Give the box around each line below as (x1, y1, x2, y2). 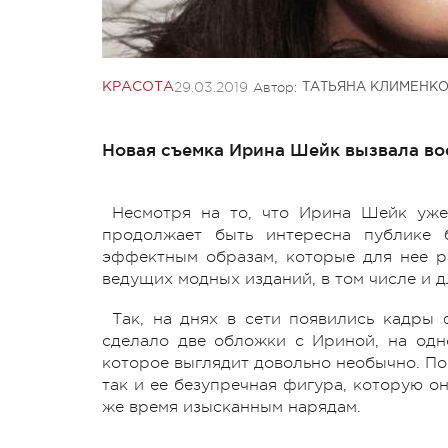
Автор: (253, 79, 297, 95)
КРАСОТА (102, 80, 174, 93)
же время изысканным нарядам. (102, 397, 371, 416)
